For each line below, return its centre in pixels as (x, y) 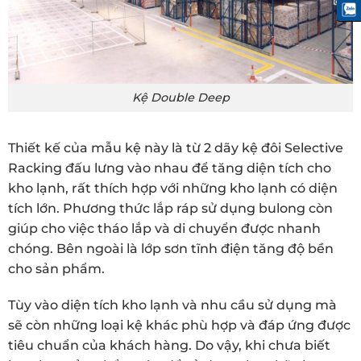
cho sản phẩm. (56, 268)
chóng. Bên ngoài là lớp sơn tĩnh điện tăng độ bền (171, 248)
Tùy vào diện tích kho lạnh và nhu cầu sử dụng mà (172, 305)
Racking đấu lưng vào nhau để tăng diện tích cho (170, 168)
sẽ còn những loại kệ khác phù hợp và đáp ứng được (179, 326)
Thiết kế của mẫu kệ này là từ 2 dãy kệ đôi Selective (176, 147)
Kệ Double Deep (180, 97)
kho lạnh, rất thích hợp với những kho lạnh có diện (173, 188)
